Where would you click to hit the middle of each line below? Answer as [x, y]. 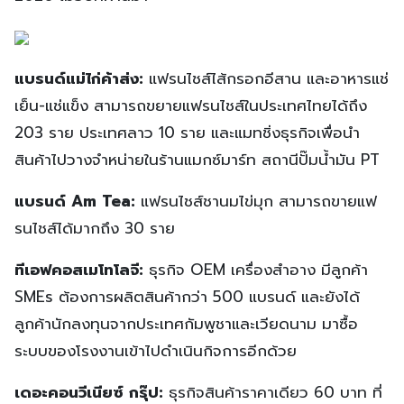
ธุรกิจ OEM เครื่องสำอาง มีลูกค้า [256, 269]
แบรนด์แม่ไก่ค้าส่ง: [79, 78]
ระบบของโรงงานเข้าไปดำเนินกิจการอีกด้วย [156, 350]
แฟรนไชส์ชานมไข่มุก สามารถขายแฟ [256, 201]
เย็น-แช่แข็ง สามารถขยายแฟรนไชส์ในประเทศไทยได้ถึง [191, 105]
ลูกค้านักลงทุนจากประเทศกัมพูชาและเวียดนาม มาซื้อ [186, 323]
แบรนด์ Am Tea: [75, 201]
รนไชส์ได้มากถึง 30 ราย [95, 228]
